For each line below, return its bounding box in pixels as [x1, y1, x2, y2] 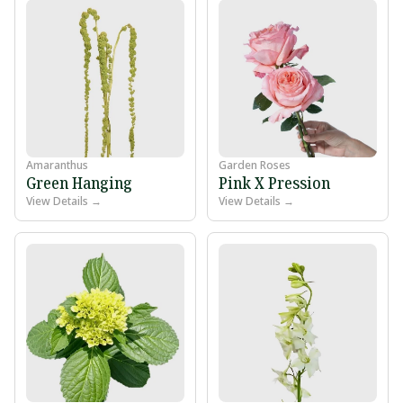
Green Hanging [26, 172, 132, 194]
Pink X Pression [219, 172, 330, 194]
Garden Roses [219, 157, 291, 174]
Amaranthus [26, 157, 88, 174]
